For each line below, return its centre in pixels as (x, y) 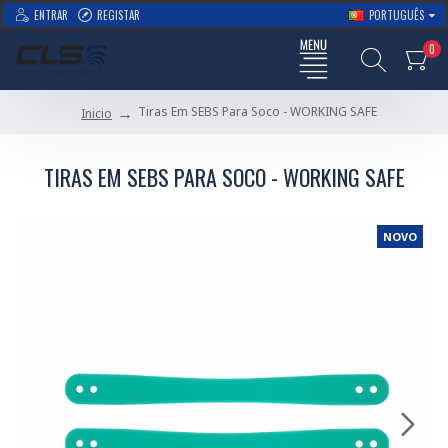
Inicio (96, 113)
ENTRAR (51, 15)
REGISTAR (118, 15)
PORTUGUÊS (396, 15)
